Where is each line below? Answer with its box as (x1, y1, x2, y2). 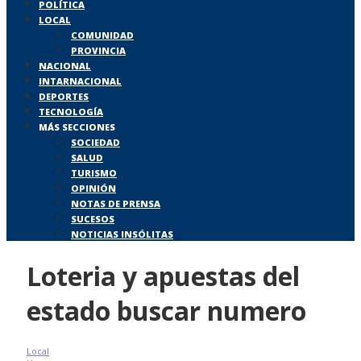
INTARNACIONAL (39, 75, 122, 88)
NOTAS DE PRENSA (71, 197, 160, 210)
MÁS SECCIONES (39, 121, 115, 134)
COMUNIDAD (71, 29, 134, 42)
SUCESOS (71, 213, 114, 226)
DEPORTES (39, 90, 89, 103)
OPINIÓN (71, 182, 116, 195)
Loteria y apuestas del (27, 258, 300, 293)
